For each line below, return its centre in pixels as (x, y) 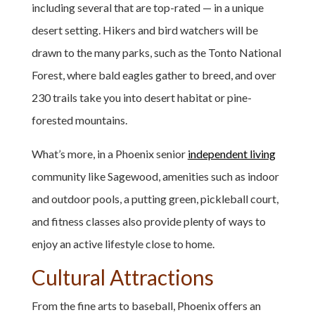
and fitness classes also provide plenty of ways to (148, 221)
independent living (231, 153)
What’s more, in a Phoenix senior (109, 153)
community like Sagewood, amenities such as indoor (155, 176)
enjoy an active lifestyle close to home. (123, 243)
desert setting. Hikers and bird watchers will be (144, 30)
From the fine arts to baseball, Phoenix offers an (146, 305)
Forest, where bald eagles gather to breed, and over (154, 75)
